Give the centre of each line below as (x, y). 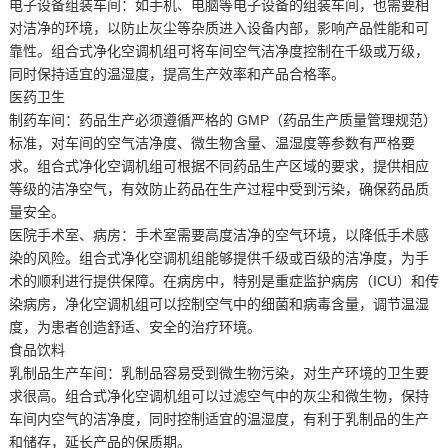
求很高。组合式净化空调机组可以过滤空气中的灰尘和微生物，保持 (218, 396)
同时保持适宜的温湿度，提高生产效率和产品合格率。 (176, 74)
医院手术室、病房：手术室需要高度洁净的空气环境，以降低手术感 (218, 235)
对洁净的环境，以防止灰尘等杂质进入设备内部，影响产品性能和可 (218, 28)
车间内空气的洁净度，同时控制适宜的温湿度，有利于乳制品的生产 (218, 419)
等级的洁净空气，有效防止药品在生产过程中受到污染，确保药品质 (218, 189)
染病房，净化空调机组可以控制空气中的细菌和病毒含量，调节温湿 (218, 304)
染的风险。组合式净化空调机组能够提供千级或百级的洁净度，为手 (218, 258)
